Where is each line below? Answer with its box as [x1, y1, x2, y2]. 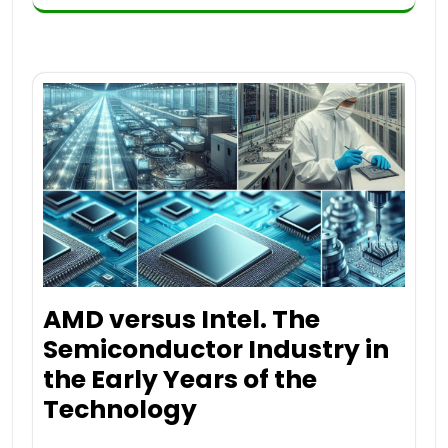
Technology [43, 391, 197, 427]
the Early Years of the [43, 361, 317, 397]
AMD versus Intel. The [43, 301, 320, 337]
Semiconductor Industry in [43, 331, 389, 367]
